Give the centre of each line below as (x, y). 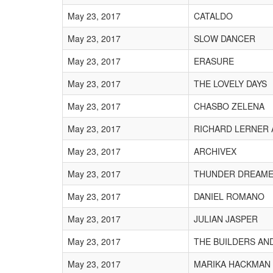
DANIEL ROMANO (229, 196)
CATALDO (213, 16)
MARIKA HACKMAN (232, 264)
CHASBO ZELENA (229, 106)
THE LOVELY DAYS (230, 83)
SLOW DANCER (225, 38)
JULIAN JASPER (226, 219)
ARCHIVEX (215, 151)
